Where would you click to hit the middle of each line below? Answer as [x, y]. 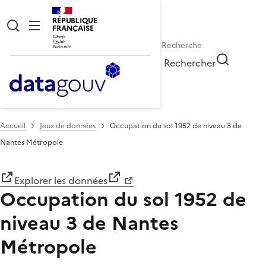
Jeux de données [68, 126]
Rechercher [190, 63]
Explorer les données [61, 180]
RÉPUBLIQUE [75, 20]
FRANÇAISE [73, 28]
